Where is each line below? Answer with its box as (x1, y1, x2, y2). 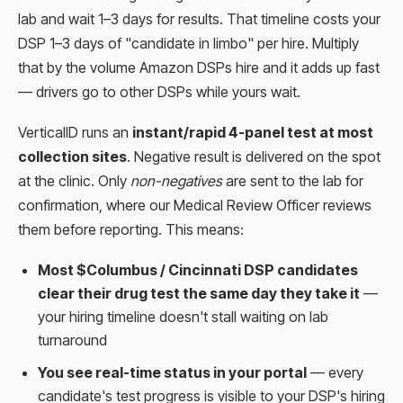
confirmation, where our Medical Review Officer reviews (18, 196, 372, 214)
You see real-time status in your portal (38, 363, 307, 381)
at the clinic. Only (18, 172, 130, 190)
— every (307, 363, 363, 381)
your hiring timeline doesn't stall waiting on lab (38, 308, 328, 326)
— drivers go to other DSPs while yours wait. (18, 83, 300, 101)
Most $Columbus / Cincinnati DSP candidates (38, 261, 358, 279)
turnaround (38, 331, 107, 349)
